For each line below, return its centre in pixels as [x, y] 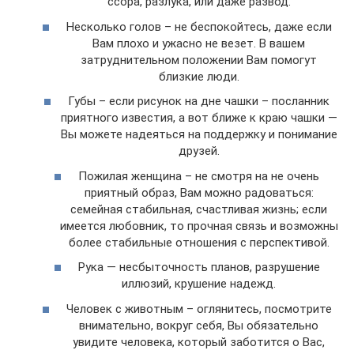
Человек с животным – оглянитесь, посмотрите [199, 309]
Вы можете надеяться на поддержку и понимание [199, 135]
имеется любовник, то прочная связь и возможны [199, 226]
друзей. [199, 151]
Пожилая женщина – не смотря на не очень [199, 176]
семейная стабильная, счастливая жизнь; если [199, 209]
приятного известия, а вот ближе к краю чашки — [199, 118]
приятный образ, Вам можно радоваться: [199, 192]
